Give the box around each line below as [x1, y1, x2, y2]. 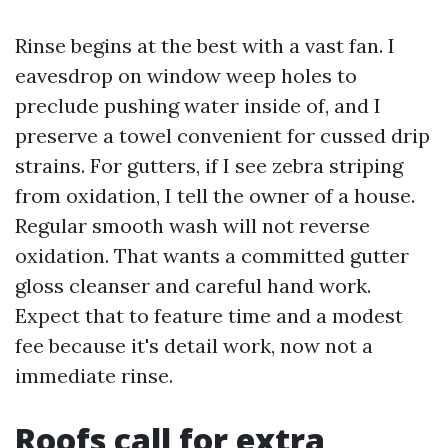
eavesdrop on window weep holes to [15, 63, 357, 88]
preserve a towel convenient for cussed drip [15, 123, 430, 148]
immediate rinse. [15, 363, 173, 388]
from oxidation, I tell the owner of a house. [15, 183, 415, 208]
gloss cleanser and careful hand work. [15, 273, 371, 298]
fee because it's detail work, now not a [15, 333, 373, 358]
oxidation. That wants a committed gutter [15, 243, 409, 268]
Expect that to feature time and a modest [15, 303, 403, 328]
